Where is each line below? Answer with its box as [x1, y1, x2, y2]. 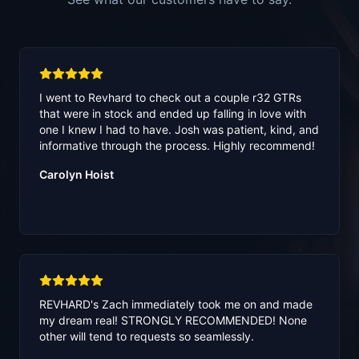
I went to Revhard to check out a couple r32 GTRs [39, 91, 301, 105]
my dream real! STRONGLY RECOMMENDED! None [39, 313, 307, 328]
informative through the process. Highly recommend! [39, 139, 315, 153]
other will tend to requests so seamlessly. [39, 329, 254, 344]
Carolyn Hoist [39, 167, 114, 182]
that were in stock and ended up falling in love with [39, 107, 306, 121]
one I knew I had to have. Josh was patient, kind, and [39, 123, 319, 137]
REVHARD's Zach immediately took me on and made [39, 297, 313, 312]
